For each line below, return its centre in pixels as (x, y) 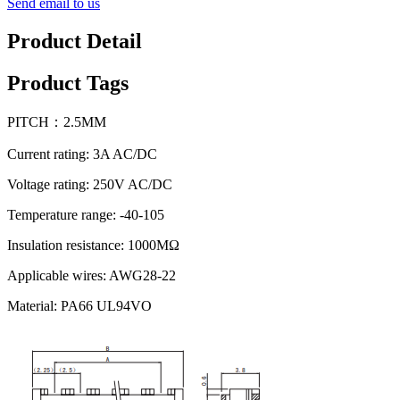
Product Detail (75, 42)
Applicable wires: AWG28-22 (92, 275)
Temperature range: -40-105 (86, 214)
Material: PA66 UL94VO (79, 305)
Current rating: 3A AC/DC (82, 154)
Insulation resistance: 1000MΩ (93, 245)
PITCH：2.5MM (57, 121)
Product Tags (68, 83)
